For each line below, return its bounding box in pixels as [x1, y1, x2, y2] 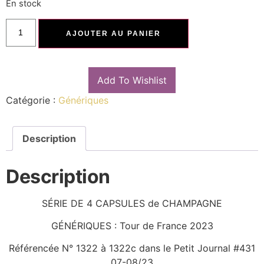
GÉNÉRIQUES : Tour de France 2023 [51, 219, 213, 232]
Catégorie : [6, 94, 58, 106]
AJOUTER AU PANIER [65, 29, 161, 38]
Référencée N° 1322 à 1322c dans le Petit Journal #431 [9, 242, 255, 255]
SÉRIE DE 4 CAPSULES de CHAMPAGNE [42, 197, 222, 209]
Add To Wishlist [97, 74, 167, 86]
